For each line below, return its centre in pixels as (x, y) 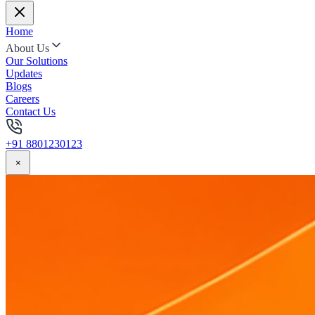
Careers (22, 99)
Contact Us (31, 111)
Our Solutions (37, 61)
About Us (27, 48)
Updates (24, 73)
